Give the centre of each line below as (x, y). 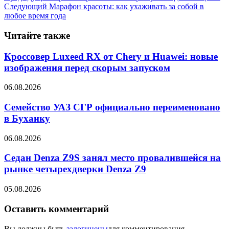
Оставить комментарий (56, 209)
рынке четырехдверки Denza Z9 (75, 169)
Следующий (26, 7)
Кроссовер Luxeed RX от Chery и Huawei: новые (111, 56)
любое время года (35, 16)
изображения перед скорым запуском (87, 67)
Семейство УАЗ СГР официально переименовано (112, 107)
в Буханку (27, 119)
